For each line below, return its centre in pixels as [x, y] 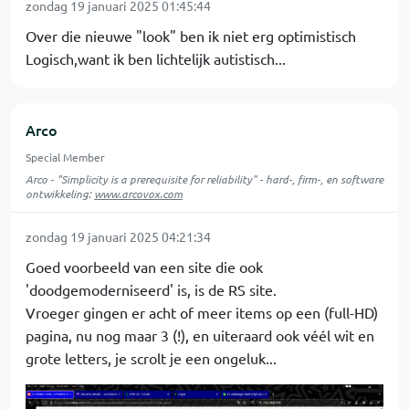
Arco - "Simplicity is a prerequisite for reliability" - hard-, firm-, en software [204, 179]
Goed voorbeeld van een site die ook [144, 267]
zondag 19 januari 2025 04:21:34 [118, 236]
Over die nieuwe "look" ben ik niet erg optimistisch [191, 36]
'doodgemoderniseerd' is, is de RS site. [151, 289]
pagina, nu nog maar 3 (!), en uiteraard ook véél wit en [200, 335]
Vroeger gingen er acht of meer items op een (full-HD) [202, 312]
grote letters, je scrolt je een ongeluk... [151, 358]
